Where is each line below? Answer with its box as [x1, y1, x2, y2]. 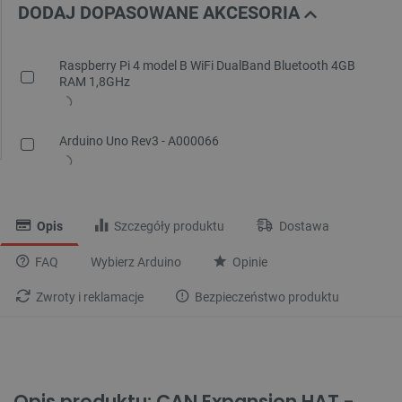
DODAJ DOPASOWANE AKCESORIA [18, 2, 304, 24]
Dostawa [276, 219, 329, 235]
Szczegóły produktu [111, 219, 224, 235]
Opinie [230, 255, 267, 271]
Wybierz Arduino [91, 255, 181, 271]
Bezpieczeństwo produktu [192, 290, 339, 306]
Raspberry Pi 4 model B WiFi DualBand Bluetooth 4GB [59, 58, 355, 74]
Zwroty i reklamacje [33, 290, 144, 306]
